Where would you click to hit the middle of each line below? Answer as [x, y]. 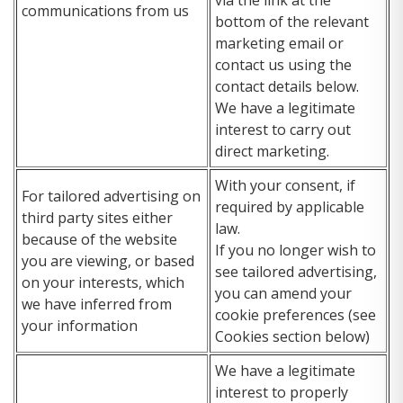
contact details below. [287, 86]
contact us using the [283, 64]
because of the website [99, 239]
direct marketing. [272, 151]
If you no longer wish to [296, 250]
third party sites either [97, 217]
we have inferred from [97, 304]
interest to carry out [283, 129]
